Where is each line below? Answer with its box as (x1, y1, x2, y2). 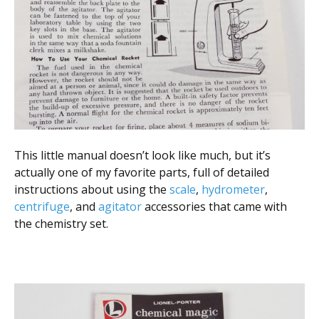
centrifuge (14, 199, 70, 215)
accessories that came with (142, 199, 287, 215)
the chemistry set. (14, 216, 108, 232)
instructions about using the (14, 182, 169, 198)
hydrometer (202, 182, 265, 198)
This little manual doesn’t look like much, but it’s (14, 147, 271, 164)
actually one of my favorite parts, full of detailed (14, 164, 269, 181)
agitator (98, 199, 142, 215)
